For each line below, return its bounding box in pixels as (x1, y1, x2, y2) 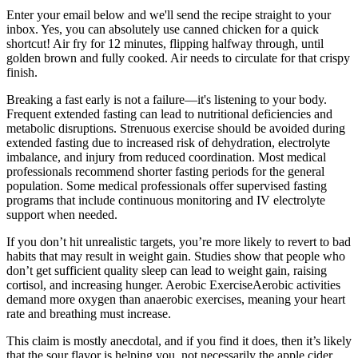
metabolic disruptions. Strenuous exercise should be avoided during (6, 121, 345, 136)
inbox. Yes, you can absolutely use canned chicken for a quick (6, 22, 319, 37)
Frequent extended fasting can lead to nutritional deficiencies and (6, 107, 332, 121)
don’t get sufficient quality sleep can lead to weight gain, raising (6, 264, 327, 278)
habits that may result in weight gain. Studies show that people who (6, 249, 345, 264)
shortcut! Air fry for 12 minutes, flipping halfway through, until (6, 37, 324, 51)
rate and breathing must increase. (6, 307, 171, 321)
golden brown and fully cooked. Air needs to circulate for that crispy (6, 51, 350, 66)
